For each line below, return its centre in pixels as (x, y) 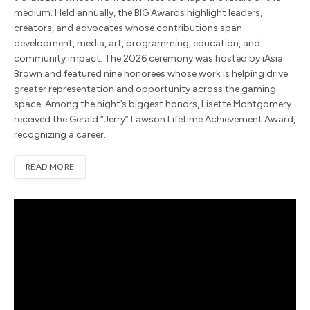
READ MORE (50, 166)
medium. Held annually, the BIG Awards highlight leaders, (138, 12)
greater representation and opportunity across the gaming (145, 89)
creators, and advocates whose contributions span (128, 28)
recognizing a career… (62, 134)
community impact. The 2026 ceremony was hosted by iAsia (148, 58)
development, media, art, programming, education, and (137, 43)
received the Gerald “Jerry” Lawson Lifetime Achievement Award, (155, 119)
